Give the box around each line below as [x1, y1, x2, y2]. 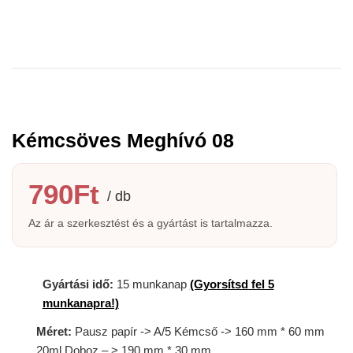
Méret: [36, 325, 72, 339]
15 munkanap [113, 277, 190, 292]
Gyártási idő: [42, 277, 113, 292]
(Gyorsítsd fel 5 [189, 277, 274, 292]
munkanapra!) [42, 296, 119, 310]
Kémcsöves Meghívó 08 [12, 129, 234, 152]
